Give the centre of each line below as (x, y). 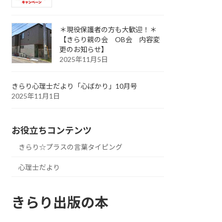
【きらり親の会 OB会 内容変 (110, 40)
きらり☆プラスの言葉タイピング (71, 147)
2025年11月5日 (84, 59)
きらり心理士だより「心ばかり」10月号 (75, 86)
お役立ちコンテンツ (52, 131)
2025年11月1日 (36, 96)
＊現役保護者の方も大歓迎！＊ (108, 30)
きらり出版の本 (60, 202)
